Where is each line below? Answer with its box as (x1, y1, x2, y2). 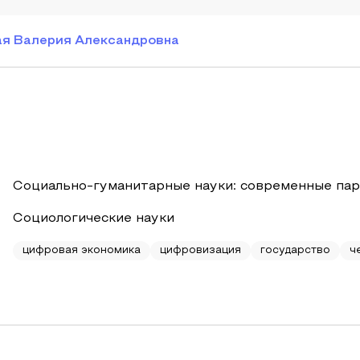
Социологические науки (13, 213, 174, 224)
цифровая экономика (22, 246, 141, 256)
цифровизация (160, 246, 241, 256)
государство (260, 246, 330, 256)
